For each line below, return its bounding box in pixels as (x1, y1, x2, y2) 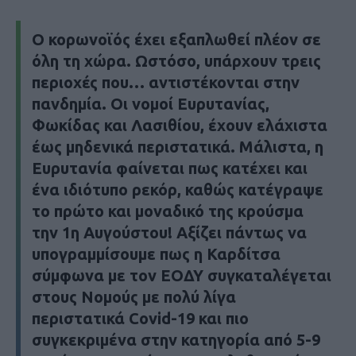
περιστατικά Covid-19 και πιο (32, 309, 249, 328)
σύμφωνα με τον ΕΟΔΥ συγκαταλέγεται (32, 266, 331, 285)
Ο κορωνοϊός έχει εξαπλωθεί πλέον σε (32, 30, 321, 49)
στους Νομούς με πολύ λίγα (32, 288, 236, 307)
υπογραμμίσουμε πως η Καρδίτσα (32, 245, 281, 264)
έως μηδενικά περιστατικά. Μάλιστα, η (32, 137, 323, 157)
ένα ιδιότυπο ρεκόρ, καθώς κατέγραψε (32, 180, 323, 199)
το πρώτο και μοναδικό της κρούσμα (32, 202, 304, 221)
